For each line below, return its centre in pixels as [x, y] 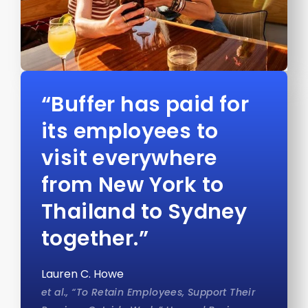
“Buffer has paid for [145, 105]
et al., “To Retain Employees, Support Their [148, 293]
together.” [95, 239]
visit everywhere [129, 158]
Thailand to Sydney [144, 212]
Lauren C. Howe [82, 274]
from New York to [133, 185]
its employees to [130, 132]
